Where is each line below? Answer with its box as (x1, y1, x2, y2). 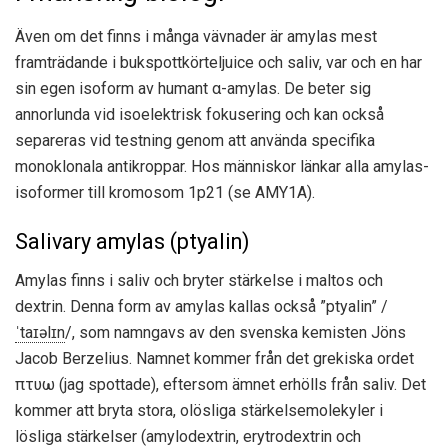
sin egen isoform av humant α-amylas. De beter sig (15, 78, 371, 98)
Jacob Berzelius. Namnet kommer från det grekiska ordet (15, 348, 414, 368)
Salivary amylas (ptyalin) (15, 229, 249, 255)
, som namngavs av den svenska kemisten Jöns (72, 322, 406, 342)
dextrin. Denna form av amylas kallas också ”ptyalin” (15, 296, 381, 316)
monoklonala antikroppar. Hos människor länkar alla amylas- (15, 156, 429, 176)
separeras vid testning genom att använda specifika (15, 130, 375, 150)
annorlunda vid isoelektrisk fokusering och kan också (15, 104, 384, 124)
